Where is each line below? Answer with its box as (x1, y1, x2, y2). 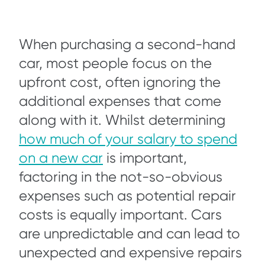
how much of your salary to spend (19, 131, 237, 148)
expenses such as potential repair (19, 188, 236, 205)
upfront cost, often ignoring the (19, 74, 221, 91)
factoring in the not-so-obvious (19, 169, 222, 186)
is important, (103, 150, 187, 167)
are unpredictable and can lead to (19, 225, 240, 243)
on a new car (19, 150, 103, 167)
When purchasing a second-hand (19, 36, 235, 53)
